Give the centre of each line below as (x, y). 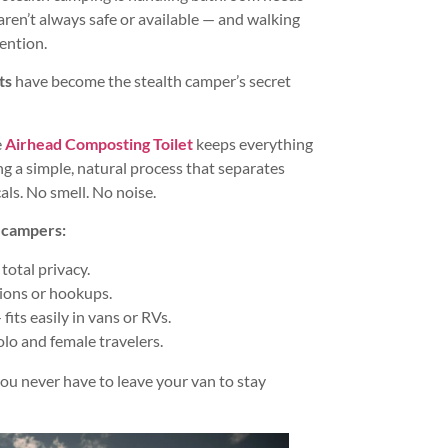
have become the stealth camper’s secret (151, 81)
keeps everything (252, 143)
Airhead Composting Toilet (98, 143)
